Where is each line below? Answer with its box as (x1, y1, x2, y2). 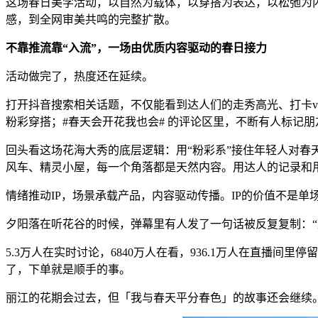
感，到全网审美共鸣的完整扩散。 (6, 13, 176, 26)
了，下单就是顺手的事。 (6, 263, 131, 276)
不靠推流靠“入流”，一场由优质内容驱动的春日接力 (6, 42, 267, 55)
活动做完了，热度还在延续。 (6, 70, 153, 83)
